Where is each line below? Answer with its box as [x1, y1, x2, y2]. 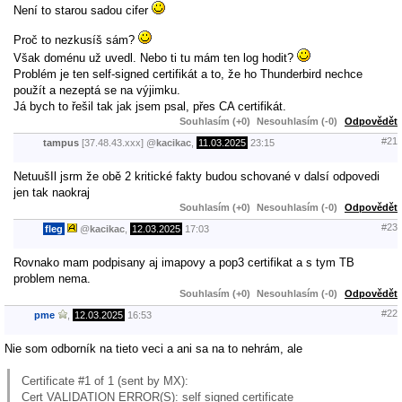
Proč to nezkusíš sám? [13, 32, 138, 47]
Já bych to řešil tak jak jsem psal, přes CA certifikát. [13, 99, 286, 113]
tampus [43, 137, 79, 149]
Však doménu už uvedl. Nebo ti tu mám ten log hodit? [13, 50, 297, 65]
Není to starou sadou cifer [13, 3, 152, 17]
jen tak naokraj [13, 185, 90, 199]
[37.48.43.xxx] [79, 137, 146, 149]
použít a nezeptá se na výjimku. [13, 83, 180, 97]
